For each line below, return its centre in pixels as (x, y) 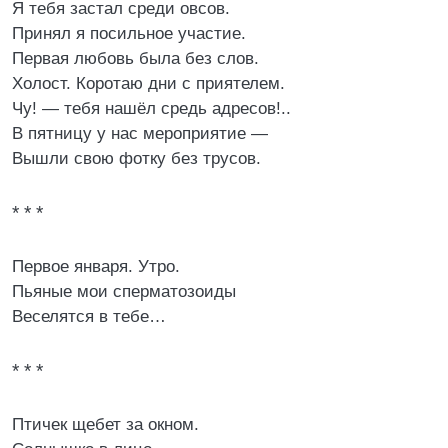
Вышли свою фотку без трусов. (136, 158)
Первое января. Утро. (96, 266)
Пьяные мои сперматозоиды (124, 291)
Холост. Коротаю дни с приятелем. (148, 83)
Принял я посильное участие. (129, 33)
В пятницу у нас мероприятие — (140, 133)
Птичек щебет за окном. (105, 424)
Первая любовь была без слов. (135, 58)
